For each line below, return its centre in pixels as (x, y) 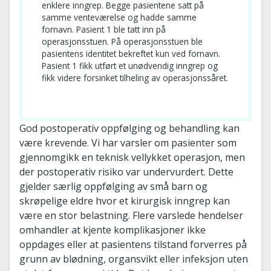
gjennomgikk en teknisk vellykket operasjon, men (132, 157)
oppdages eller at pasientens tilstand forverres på (133, 244)
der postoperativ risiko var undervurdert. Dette (126, 171)
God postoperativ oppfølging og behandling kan (129, 128)
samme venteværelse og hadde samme (119, 17)
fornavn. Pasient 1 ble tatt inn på (104, 29)
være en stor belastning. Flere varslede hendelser (131, 215)
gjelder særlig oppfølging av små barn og (113, 186)
